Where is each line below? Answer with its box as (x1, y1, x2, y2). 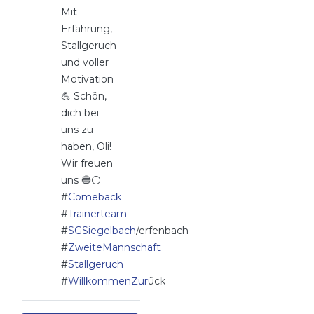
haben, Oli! (61, 140, 112, 153)
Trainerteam (68, 207, 128, 220)
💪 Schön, (61, 90, 107, 102)
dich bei (61, 107, 100, 119)
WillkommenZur (68, 275, 149, 287)
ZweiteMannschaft (68, 241, 161, 254)
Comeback (68, 191, 122, 203)
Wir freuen (61, 157, 114, 170)
